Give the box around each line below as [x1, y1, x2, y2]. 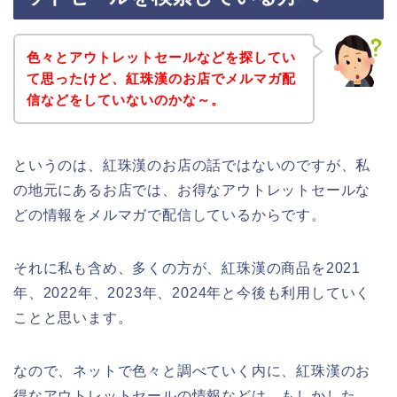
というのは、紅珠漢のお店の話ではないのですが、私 [13, 157, 371, 173]
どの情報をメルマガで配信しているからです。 [13, 206, 326, 222]
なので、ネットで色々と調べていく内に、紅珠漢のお [13, 362, 371, 378]
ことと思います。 [13, 309, 133, 325]
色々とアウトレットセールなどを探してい [26, 49, 296, 65]
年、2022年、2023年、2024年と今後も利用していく [13, 284, 371, 300]
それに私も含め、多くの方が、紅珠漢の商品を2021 [13, 260, 361, 276]
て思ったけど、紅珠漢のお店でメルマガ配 [26, 70, 296, 86]
